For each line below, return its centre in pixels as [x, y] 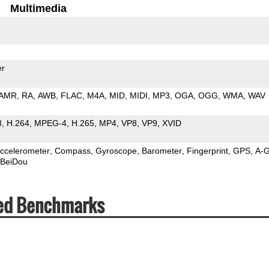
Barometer [162, 150]
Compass [72, 150]
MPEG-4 [50, 123]
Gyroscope [116, 150]
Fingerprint [207, 150]
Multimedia [39, 8]
